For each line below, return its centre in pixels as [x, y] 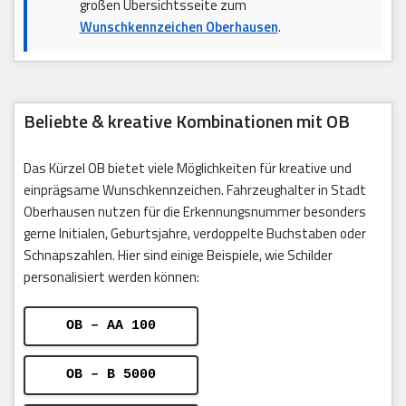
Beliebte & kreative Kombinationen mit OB [187, 121]
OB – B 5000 [111, 375]
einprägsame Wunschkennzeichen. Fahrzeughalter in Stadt [195, 190]
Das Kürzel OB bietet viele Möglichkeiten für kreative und [188, 169]
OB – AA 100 [111, 326]
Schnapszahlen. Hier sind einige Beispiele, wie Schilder [178, 256]
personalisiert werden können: [111, 277]
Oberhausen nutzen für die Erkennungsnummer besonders [195, 212]
